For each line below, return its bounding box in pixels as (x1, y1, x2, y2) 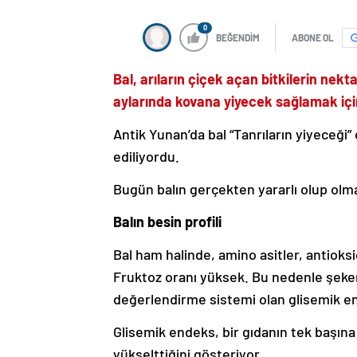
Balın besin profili (113, 213, 222, 231)
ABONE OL (292, 32, 334, 44)
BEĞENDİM (216, 32, 260, 44)
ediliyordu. (113, 147, 179, 166)
